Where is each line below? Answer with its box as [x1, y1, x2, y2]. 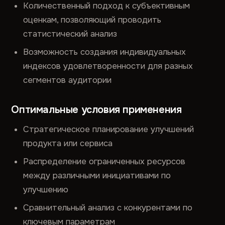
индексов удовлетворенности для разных [23, 61, 193, 71]
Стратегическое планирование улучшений [23, 124, 194, 135]
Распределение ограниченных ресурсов [23, 156, 186, 167]
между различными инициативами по [23, 170, 171, 181]
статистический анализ [23, 29, 118, 39]
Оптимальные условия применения [11, 103, 182, 116]
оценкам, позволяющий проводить [23, 15, 162, 25]
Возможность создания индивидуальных [23, 47, 186, 57]
